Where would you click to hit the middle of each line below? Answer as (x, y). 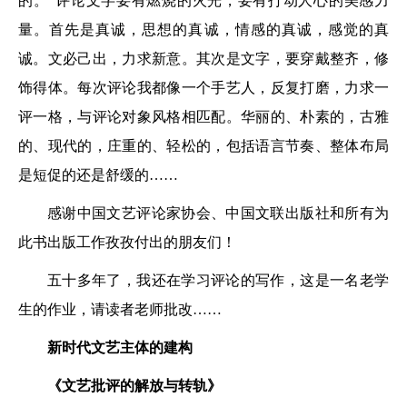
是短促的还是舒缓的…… (98, 174)
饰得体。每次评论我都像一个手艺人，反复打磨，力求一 (203, 87)
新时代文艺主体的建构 (120, 347)
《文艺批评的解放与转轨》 (134, 385)
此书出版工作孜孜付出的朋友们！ (127, 242)
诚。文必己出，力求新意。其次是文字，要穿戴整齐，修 (203, 58)
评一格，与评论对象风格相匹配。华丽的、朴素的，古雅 (203, 116)
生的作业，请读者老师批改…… (120, 309)
